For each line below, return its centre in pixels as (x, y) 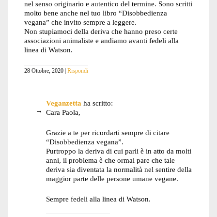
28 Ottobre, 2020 (44, 71)
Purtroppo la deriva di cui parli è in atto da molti (119, 151)
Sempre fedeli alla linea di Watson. (99, 199)
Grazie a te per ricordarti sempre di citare (108, 132)
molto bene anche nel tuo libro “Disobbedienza (95, 13)
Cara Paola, (63, 112)
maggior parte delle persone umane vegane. (112, 178)
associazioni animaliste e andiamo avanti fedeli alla (101, 41)
